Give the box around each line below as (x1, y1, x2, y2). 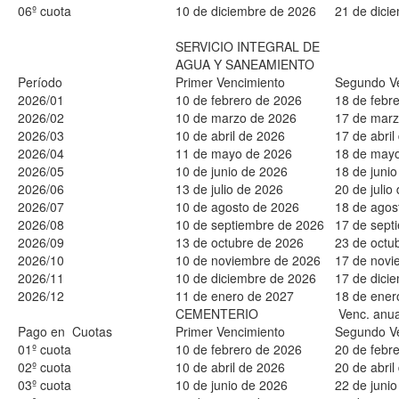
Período (18, 73, 62, 91)
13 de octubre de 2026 (175, 233, 304, 251)
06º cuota (18, 2, 71, 20)
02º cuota (18, 358, 71, 376)
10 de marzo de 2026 (175, 109, 297, 126)
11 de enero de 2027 (175, 287, 294, 305)
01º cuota (18, 340, 71, 358)
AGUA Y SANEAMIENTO (175, 55, 314, 73)
